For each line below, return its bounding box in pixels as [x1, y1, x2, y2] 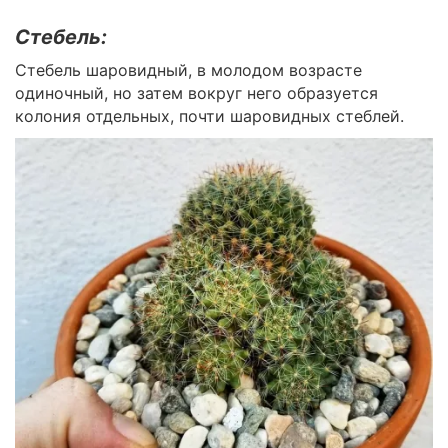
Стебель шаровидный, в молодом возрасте [15, 60, 362, 80]
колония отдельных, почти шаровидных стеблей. [15, 106, 404, 126]
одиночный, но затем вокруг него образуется [15, 83, 378, 103]
